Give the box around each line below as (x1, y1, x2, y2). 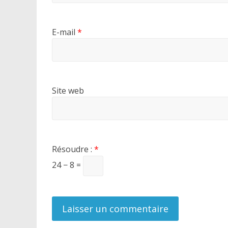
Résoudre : (52, 143, 94, 155)
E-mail (52, 26, 77, 38)
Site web (52, 84, 84, 96)
